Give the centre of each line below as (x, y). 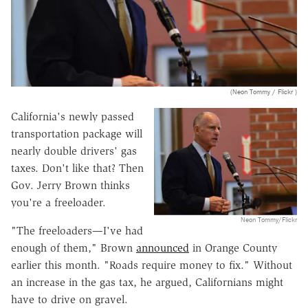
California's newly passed (73, 116)
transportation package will (77, 133)
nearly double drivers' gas (74, 151)
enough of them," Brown (74, 247)
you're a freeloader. (58, 202)
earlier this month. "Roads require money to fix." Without (152, 265)
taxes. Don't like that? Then (77, 168)
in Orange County (233, 247)
